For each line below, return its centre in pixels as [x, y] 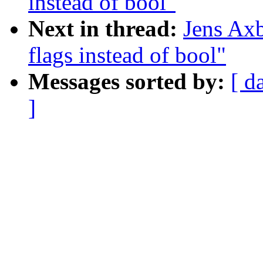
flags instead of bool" [127, 55]
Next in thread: [106, 29]
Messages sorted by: [129, 82]
